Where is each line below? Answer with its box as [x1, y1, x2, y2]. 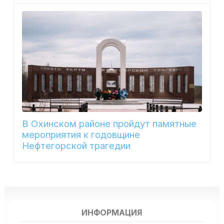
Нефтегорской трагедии [21, 140, 130, 152]
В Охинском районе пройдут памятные [21, 118, 196, 130]
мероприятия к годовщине [21, 129, 140, 141]
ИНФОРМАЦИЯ [81, 207, 142, 217]
